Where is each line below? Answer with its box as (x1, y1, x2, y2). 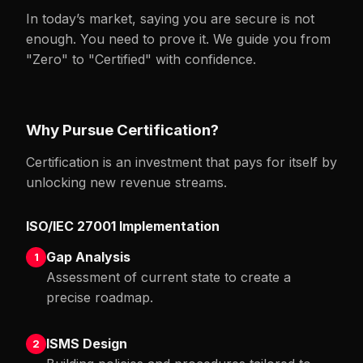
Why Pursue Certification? (26, 121, 219, 139)
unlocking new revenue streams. (26, 174, 227, 190)
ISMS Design (46, 335, 127, 352)
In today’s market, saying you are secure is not (26, 11, 314, 27)
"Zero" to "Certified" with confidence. (26, 51, 256, 67)
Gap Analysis (46, 249, 130, 265)
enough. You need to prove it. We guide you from (26, 31, 331, 47)
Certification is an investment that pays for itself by (26, 154, 337, 170)
